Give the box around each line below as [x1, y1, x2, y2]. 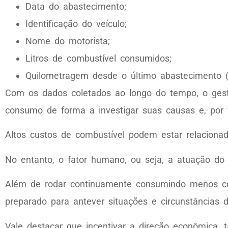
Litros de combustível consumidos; [25, 52, 172, 64]
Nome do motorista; [25, 35, 110, 46]
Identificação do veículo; [25, 18, 127, 29]
